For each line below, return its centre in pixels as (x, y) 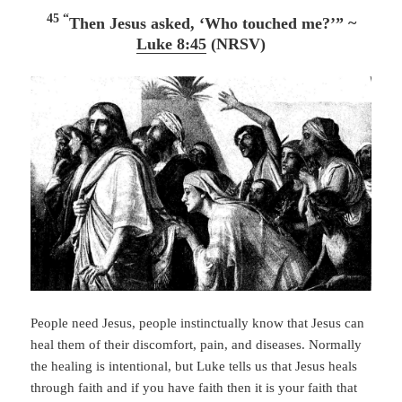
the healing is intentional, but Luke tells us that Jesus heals (194, 366)
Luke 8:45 (171, 44)
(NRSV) (236, 44)
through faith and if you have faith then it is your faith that (194, 387)
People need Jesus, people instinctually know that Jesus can (198, 323)
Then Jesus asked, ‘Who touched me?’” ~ (212, 23)
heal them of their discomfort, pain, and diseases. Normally (197, 344)
